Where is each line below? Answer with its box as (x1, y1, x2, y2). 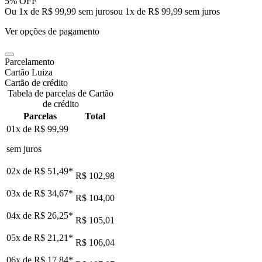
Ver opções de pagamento (5, 26, 99, 36)
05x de (6, 232, 34, 243)
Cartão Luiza (5, 67, 53, 77)
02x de (6, 166, 34, 176)
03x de (6, 188, 34, 198)
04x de (6, 210, 34, 220)
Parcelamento (5, 56, 54, 67)
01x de (6, 123, 34, 134)
